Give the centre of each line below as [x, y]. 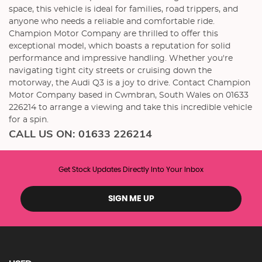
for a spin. [29, 120]
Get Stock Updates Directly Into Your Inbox [131, 170]
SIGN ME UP [131, 199]
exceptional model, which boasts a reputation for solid [120, 46]
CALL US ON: [44, 133]
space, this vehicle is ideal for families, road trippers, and [123, 9]
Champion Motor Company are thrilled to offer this [113, 34]
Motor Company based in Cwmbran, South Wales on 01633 [129, 95]
